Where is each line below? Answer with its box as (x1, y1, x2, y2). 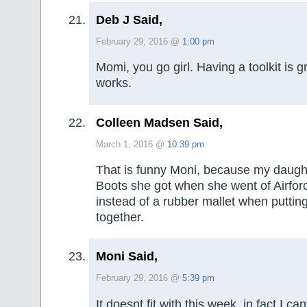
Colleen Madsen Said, (96, 115, 223, 130)
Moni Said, (96, 249, 158, 264)
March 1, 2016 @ (96, 139, 167, 149)
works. (96, 76, 132, 90)
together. (96, 210, 144, 224)
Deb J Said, (96, 12, 162, 27)
